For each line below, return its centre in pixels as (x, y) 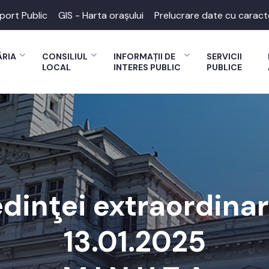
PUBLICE (224, 67)
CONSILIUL (65, 56)
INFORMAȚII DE (144, 56)
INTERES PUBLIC (147, 67)
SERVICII (224, 56)
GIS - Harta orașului (101, 15)
